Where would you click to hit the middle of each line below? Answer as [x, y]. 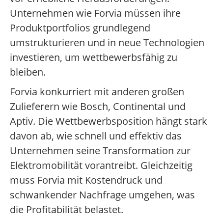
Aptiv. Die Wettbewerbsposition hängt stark [109, 121]
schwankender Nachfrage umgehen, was [102, 195]
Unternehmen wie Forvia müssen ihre [95, 13]
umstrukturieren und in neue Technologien [107, 43]
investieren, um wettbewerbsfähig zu [94, 57]
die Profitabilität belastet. [67, 210]
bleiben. [28, 72]
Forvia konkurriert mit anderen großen [97, 92]
